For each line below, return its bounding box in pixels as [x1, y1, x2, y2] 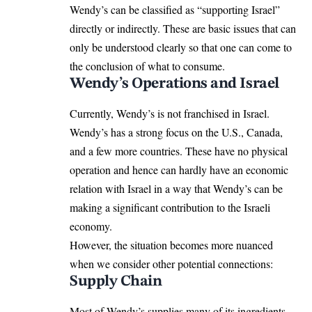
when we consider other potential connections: [70, 256, 273, 271]
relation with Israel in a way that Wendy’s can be [70, 180, 283, 196]
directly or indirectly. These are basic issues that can [70, 20, 296, 36]
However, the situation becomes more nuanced [70, 237, 273, 252]
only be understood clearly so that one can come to [70, 39, 292, 54]
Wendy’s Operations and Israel [70, 75, 279, 91]
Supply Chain [70, 273, 162, 289]
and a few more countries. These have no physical [70, 143, 288, 158]
